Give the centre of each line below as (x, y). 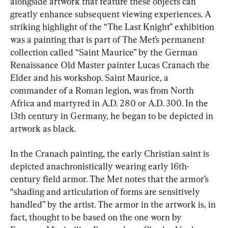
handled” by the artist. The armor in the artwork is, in (114, 205)
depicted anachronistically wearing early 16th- (100, 166)
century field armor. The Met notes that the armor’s (110, 179)
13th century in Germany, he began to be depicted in (113, 116)
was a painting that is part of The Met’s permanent (108, 40)
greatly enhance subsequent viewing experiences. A (112, 14)
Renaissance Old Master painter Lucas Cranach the (111, 65)
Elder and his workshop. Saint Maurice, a (90, 78)
